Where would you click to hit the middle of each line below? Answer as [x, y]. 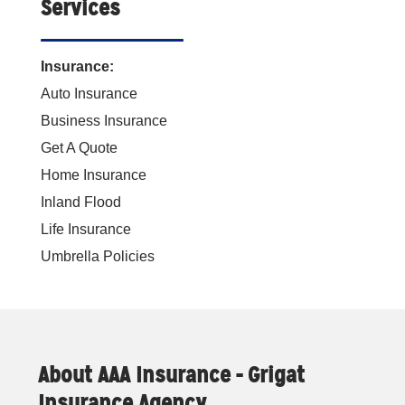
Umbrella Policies [97, 257]
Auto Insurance [89, 94]
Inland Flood [80, 202]
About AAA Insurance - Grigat [171, 376]
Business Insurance [104, 121]
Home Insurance [93, 175]
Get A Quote [79, 148]
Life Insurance [85, 230]
